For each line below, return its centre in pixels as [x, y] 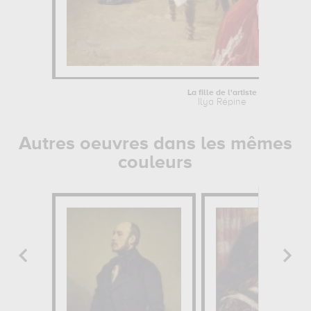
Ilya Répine [222, 102]
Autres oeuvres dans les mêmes [155, 144]
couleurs [155, 163]
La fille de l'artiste [222, 93]
